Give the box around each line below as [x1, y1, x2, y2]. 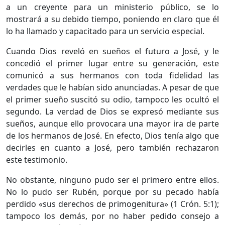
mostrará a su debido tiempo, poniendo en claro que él [6, 13, 219, 25]
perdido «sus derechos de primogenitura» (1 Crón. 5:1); [6, 198, 219, 209]
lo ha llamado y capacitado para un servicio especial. [6, 25, 204, 37]
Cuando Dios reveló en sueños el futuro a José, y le [6, 45, 219, 57]
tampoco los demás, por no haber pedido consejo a [6, 210, 219, 221]
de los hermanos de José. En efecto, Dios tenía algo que [6, 130, 219, 141]
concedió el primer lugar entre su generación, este [6, 57, 219, 69]
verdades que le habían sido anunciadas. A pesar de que [6, 81, 219, 93]
